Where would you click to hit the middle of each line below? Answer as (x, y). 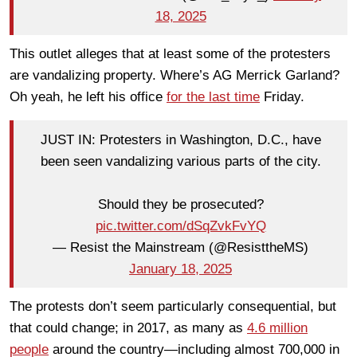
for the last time (213, 97)
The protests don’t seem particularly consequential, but (173, 307)
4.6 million (277, 328)
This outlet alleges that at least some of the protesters (170, 54)
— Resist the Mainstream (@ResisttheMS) (180, 247)
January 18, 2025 (180, 269)
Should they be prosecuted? (180, 204)
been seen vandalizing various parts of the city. (180, 161)
